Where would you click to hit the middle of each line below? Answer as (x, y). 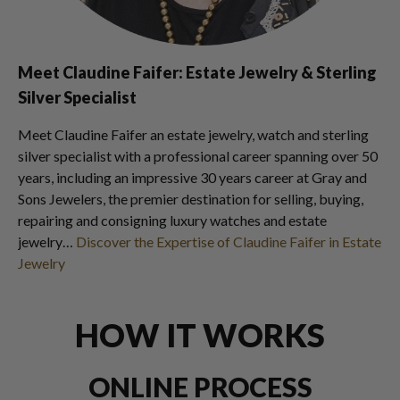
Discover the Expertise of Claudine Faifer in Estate (229, 242)
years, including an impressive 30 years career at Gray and (192, 177)
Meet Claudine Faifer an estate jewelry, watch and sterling (193, 134)
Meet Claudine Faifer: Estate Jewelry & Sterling (197, 72)
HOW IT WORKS (200, 335)
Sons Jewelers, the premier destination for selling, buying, (191, 199)
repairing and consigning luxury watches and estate (172, 220)
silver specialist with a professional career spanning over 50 (198, 156)
